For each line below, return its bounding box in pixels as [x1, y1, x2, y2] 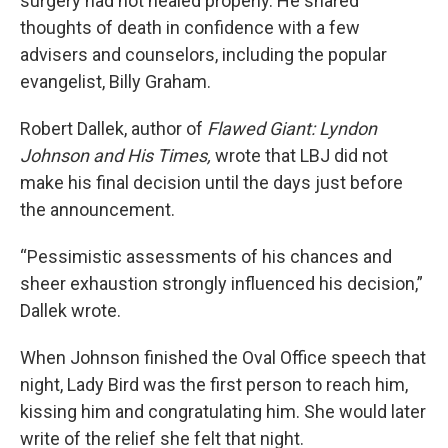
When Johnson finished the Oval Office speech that [20, 347, 426, 368]
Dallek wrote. [20, 300, 121, 321]
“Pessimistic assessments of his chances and [20, 246, 392, 267]
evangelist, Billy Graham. [20, 71, 211, 92]
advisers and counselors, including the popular [20, 44, 387, 65]
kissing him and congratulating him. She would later [20, 401, 426, 422]
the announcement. [20, 199, 175, 220]
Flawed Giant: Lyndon [207, 118, 377, 139]
